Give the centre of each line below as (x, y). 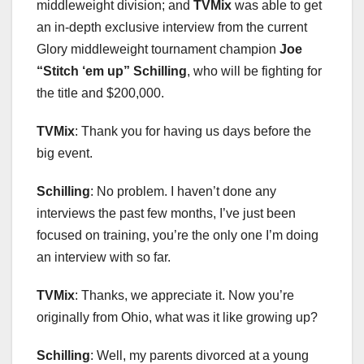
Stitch (63, 71)
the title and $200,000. (100, 93)
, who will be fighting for (254, 71)
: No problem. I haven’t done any (183, 192)
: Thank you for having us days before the (193, 132)
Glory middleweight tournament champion (158, 50)
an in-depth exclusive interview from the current (172, 28)
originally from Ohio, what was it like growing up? (177, 318)
